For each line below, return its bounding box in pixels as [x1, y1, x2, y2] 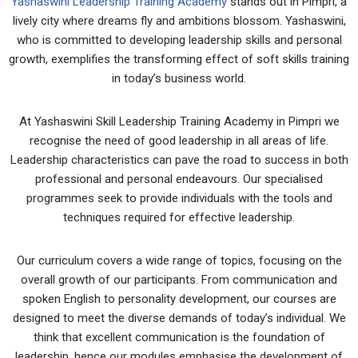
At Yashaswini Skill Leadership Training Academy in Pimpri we [18, 114, 340, 129]
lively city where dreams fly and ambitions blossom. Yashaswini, [12, 14, 346, 28]
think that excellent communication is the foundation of [33, 330, 325, 344]
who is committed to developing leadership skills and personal [16, 33, 342, 47]
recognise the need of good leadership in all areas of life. [30, 133, 328, 148]
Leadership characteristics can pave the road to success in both [10, 153, 348, 167]
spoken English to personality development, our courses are [22, 292, 336, 306]
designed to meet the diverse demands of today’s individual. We [12, 311, 346, 325]
